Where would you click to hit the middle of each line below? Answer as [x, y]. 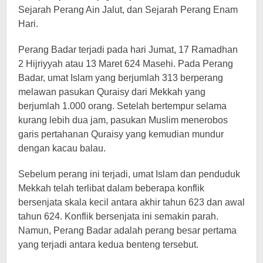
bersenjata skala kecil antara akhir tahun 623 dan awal [131, 202]
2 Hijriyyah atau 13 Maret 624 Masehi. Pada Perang [126, 64]
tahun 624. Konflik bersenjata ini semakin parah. [118, 216]
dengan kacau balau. [62, 148]
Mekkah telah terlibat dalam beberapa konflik [111, 188]
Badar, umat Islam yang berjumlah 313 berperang [121, 78]
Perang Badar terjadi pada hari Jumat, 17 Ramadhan [128, 50]
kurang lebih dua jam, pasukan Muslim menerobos [123, 120]
